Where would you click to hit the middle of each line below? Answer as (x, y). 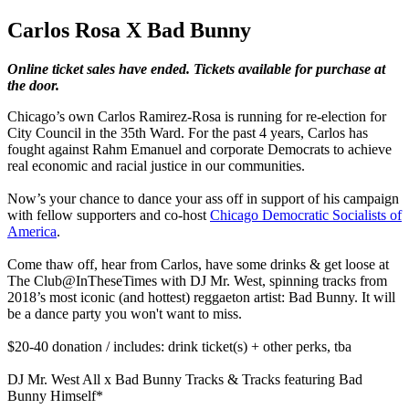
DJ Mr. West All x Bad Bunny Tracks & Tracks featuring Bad (185, 379)
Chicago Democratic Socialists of (306, 215)
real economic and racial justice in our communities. (158, 165)
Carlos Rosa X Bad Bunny (129, 30)
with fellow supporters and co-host (109, 215)
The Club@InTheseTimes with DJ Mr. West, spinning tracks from (197, 280)
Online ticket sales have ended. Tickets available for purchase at (196, 68)
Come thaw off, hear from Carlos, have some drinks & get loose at (198, 264)
